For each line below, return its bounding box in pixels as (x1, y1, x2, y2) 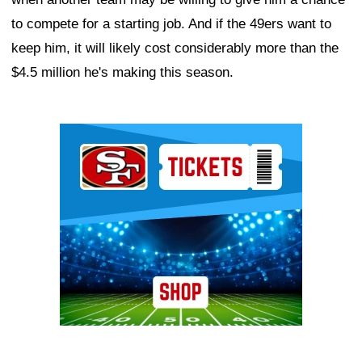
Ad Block (60, 128, 114, 144)
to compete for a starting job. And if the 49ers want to (11, 16, 331, 32)
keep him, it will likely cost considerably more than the (11, 40, 339, 57)
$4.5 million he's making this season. (11, 65, 234, 81)
